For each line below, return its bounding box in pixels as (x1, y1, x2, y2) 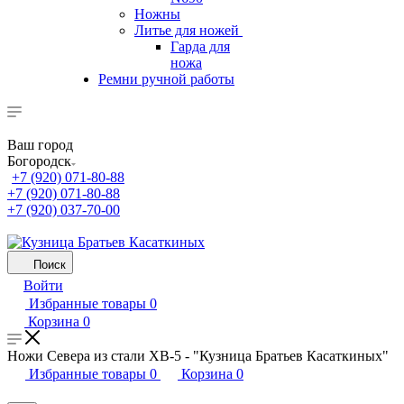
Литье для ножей (134, 23, 239, 38)
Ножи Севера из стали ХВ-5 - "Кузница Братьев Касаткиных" (7, 348, 389, 363)
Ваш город (7, 137, 73, 152)
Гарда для (170, 39, 230, 54)
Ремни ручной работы (98, 71, 234, 87)
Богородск (7, 153, 71, 169)
